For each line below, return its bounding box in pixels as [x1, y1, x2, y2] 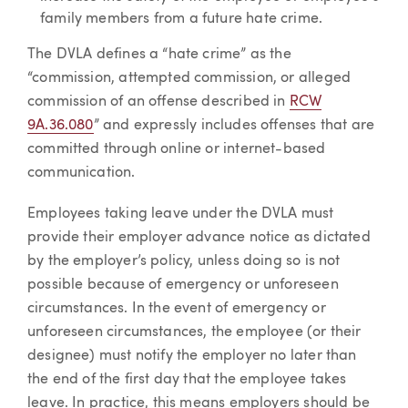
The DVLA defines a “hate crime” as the [27, 46, 291, 62]
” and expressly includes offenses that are [93, 117, 375, 133]
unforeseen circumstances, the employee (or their [27, 325, 362, 341]
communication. [27, 165, 136, 180]
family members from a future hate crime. [40, 11, 323, 26]
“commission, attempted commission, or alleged [27, 70, 352, 86]
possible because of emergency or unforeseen [27, 278, 339, 293]
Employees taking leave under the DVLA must [27, 207, 334, 222]
